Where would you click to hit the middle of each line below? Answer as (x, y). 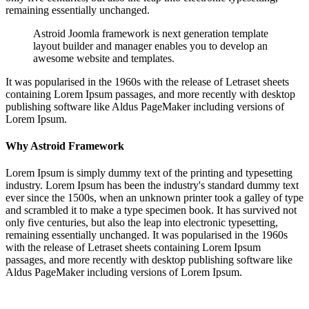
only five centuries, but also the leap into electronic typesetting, (142, 223)
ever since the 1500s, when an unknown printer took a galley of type (154, 198)
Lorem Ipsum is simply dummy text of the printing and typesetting (149, 173)
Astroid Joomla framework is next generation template (151, 33)
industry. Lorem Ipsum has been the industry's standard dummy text (152, 186)
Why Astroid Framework (65, 146)
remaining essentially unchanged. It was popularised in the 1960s (147, 235)
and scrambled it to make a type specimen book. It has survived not (151, 210)
